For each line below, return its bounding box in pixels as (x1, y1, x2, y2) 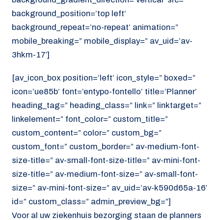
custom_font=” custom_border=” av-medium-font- (12, 141, 199, 151)
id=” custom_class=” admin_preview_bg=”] (12, 196, 171, 206)
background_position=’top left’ (12, 9, 126, 19)
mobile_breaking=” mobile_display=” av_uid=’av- (12, 36, 192, 46)
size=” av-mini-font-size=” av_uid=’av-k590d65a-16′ (12, 183, 207, 192)
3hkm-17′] (12, 50, 50, 60)
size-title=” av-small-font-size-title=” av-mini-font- (12, 155, 200, 165)
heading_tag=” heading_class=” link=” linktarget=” (12, 100, 201, 110)
